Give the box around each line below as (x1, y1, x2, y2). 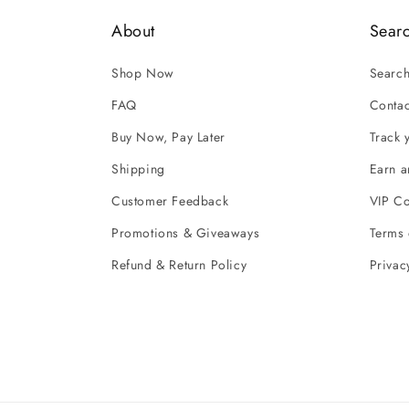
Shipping (111, 160, 165, 178)
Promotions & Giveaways (111, 224, 260, 242)
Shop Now (111, 64, 174, 82)
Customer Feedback (111, 192, 229, 210)
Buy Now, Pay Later (111, 128, 225, 146)
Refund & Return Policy (111, 256, 247, 274)
